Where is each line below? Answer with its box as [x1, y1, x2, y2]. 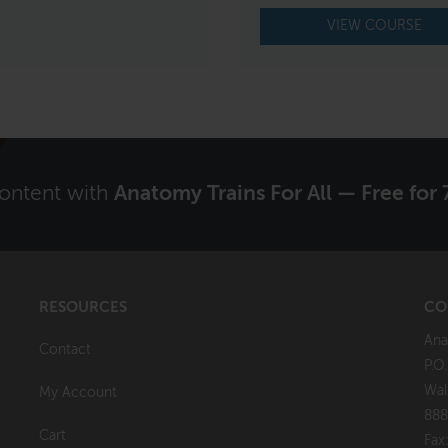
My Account [39, 385, 117, 400]
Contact [39, 342, 91, 357]
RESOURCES [39, 299, 127, 315]
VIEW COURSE [326, 18, 422, 33]
